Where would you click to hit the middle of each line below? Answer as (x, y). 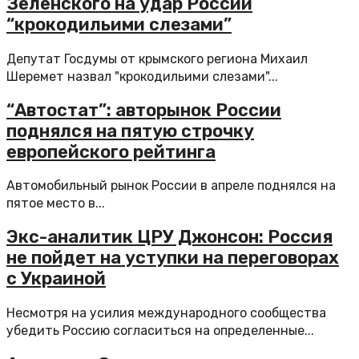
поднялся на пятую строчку (130, 131)
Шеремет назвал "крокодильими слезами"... (142, 76)
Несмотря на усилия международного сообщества (166, 313)
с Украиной (56, 279)
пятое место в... (56, 203)
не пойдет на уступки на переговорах (173, 258)
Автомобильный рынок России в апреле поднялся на (171, 186)
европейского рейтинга (111, 151)
